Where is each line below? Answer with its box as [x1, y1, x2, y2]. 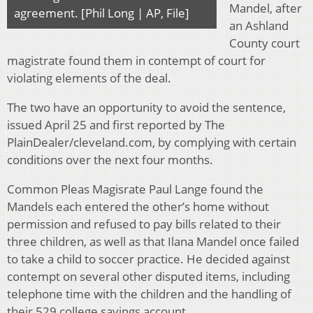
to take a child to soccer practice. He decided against [7, 251, 290, 268]
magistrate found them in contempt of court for [7, 52, 265, 69]
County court [229, 35, 300, 52]
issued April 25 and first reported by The [7, 117, 225, 133]
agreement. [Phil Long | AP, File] [14, 5, 189, 22]
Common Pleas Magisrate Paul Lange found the [7, 181, 263, 198]
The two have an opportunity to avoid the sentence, [7, 99, 286, 116]
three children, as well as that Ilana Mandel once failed [7, 233, 299, 250]
